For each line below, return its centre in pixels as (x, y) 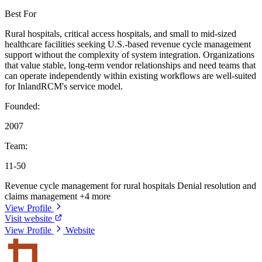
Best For (20, 14)
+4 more (95, 196)
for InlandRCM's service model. (64, 87)
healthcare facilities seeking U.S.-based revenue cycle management (128, 44)
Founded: (22, 106)
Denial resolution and (217, 186)
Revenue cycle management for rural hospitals (91, 186)
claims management (42, 196)
